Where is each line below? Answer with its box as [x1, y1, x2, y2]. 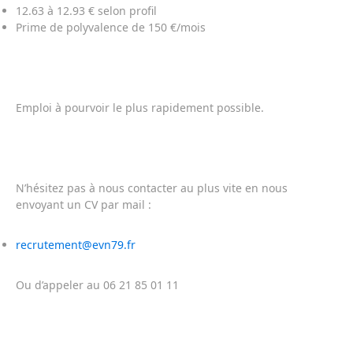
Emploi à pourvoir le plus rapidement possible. [16, 100, 264, 115]
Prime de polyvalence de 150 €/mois [16, 20, 206, 35]
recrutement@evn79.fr [16, 237, 136, 252]
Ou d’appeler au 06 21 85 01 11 [16, 277, 179, 292]
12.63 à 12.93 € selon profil [16, 3, 157, 18]
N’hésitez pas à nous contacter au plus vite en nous [16, 180, 288, 195]
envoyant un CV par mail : [16, 197, 151, 212]
